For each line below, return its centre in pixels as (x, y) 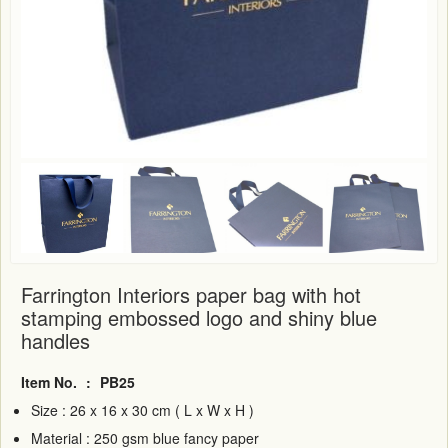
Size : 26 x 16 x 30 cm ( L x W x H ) (142, 409)
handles (55, 340)
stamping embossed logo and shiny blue (199, 317)
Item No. (51, 381)
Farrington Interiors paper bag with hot (191, 294)
